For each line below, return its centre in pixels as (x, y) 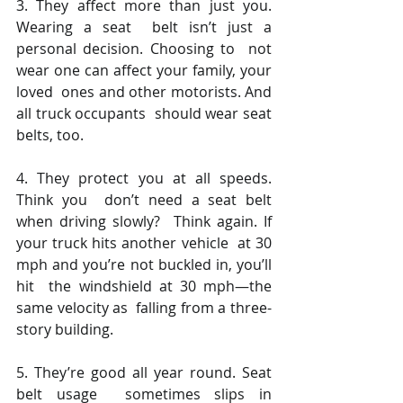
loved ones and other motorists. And (144, 92)
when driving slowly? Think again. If (144, 222)
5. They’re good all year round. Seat (144, 373)
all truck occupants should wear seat (144, 114)
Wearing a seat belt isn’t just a (144, 27)
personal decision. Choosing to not (144, 49)
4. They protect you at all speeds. (144, 179)
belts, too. (54, 135)
